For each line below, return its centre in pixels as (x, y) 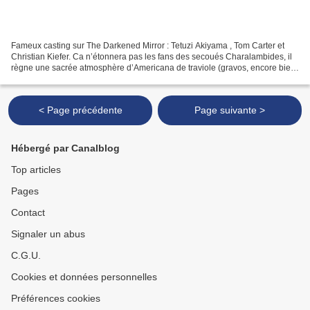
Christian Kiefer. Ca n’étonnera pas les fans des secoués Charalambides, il (152, 56)
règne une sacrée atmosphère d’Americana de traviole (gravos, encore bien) (155, 67)
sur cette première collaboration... (74, 79)
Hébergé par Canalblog (65, 148)
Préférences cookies (56, 298)
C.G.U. (26, 255)
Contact (28, 212)
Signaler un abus (48, 234)
